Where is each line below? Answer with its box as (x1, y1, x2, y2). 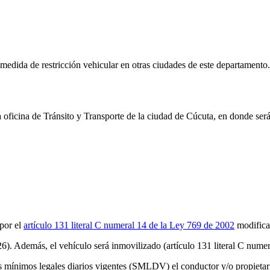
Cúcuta (186, 110, 213, 121)
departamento (216, 60, 268, 71)
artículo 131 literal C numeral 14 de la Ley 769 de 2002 (24, 219, 234, 230)
